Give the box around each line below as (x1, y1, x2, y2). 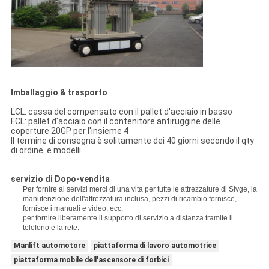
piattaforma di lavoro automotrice (93, 241, 216, 250)
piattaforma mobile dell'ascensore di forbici (13, 255, 169, 264)
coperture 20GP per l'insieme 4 (10, 125, 128, 136)
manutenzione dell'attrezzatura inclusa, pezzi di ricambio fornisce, (22, 194, 237, 203)
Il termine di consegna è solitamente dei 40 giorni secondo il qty (10, 135, 254, 145)
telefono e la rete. (22, 223, 79, 232)
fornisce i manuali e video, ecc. (22, 204, 123, 213)
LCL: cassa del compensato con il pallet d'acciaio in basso (10, 106, 232, 116)
